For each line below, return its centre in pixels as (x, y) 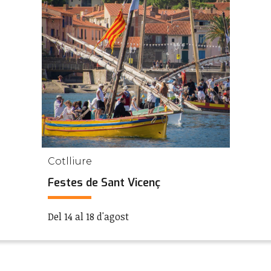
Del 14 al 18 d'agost (88, 217)
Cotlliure (70, 161)
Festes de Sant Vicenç (104, 183)
